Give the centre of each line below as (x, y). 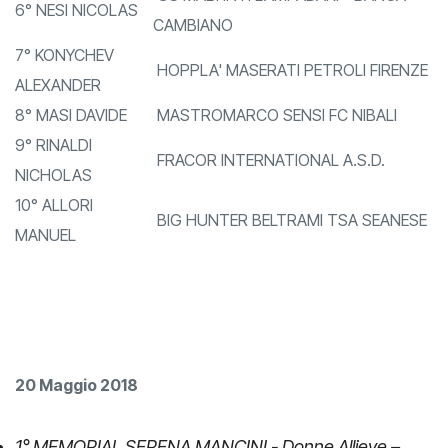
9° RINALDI (53, 175)
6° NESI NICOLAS (76, 40)
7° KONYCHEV (64, 85)
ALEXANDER (58, 115)
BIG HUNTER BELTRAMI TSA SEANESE (290, 250)
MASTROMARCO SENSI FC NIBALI (275, 145)
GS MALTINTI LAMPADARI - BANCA (279, 25)
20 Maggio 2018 (76, 415)
